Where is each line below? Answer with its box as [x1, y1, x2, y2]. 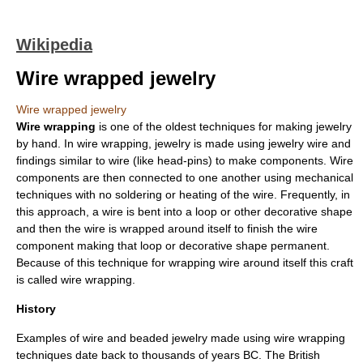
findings [16, 154, 56, 167]
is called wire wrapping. [16, 273, 135, 286]
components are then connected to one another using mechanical [16, 171, 353, 184]
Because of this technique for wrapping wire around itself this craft [16, 256, 353, 269]
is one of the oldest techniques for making [96, 120, 316, 133]
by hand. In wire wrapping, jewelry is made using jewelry [16, 137, 307, 150]
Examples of [16, 331, 83, 344]
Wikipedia [16, 36, 92, 53]
